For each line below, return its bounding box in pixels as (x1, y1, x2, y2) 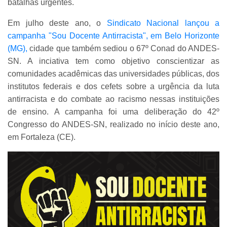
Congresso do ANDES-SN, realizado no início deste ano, (8, 120, 219, 129)
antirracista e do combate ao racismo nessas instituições (8, 94, 219, 103)
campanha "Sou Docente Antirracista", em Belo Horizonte (8, 31, 219, 40)
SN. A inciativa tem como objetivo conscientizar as (8, 56, 219, 65)
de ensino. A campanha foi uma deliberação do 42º (8, 107, 219, 116)
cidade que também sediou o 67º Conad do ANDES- (27, 44, 219, 53)
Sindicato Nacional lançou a (106, 18, 219, 27)
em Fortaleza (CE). (8, 132, 75, 141)
